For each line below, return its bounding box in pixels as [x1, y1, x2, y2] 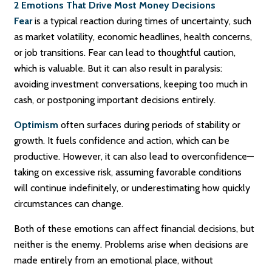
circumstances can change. [14, 198, 124, 209]
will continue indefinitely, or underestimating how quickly [14, 182, 251, 194]
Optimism [14, 119, 59, 131]
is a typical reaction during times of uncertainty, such [32, 15, 252, 27]
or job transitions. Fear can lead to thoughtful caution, [14, 47, 236, 58]
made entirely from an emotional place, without [14, 254, 214, 266]
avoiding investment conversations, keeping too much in [14, 78, 248, 90]
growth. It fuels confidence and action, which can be [14, 135, 230, 146]
